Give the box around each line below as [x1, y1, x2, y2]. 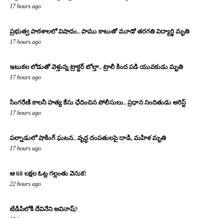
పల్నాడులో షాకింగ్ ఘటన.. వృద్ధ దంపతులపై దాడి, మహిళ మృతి [10, 134, 166, 142]
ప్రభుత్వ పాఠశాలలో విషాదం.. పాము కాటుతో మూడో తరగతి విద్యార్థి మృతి [10, 28, 189, 36]
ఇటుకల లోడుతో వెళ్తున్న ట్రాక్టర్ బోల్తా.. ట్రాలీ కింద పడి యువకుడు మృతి [10, 63, 183, 71]
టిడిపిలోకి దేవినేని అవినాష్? [10, 205, 78, 213]
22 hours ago [10, 181, 41, 188]
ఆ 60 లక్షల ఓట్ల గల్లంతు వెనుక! [10, 170, 86, 178]
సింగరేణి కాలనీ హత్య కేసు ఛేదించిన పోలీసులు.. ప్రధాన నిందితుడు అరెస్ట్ [10, 99, 186, 107]
